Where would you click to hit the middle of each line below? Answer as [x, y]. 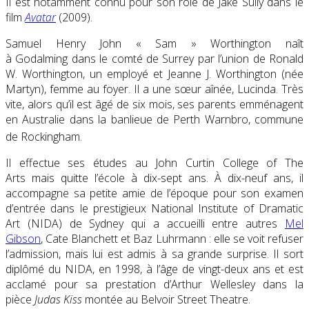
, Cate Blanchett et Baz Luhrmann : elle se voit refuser [172, 238]
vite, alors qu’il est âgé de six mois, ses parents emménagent [154, 104]
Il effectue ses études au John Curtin [114, 162]
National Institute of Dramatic [228, 208]
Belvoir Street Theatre [195, 299]
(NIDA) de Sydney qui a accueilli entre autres [152, 223]
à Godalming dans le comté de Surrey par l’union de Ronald [154, 58]
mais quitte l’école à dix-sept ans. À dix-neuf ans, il [165, 178]
